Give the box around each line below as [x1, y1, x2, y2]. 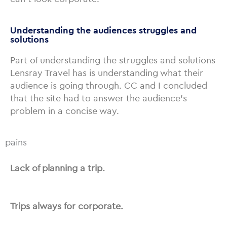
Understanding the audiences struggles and [10, 24, 197, 36]
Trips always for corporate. [10, 200, 123, 212]
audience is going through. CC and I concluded [10, 80, 207, 91]
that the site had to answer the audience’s [10, 92, 187, 104]
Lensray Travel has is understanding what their [10, 67, 203, 79]
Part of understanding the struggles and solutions [10, 54, 215, 66]
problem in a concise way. [10, 105, 119, 117]
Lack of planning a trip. [10, 162, 105, 174]
